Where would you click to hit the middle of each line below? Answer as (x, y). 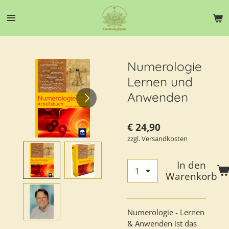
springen (20, 32)
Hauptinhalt (25, 21)
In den (192, 165)
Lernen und (160, 82)
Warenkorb (192, 176)
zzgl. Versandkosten (157, 139)
